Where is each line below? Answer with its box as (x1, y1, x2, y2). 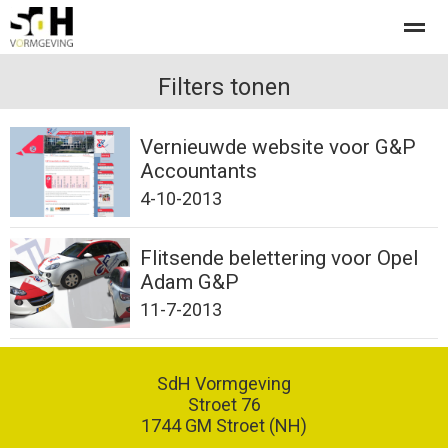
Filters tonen (157, 73, 291, 101)
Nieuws (137, 153, 176, 166)
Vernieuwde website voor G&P (140, 135, 416, 159)
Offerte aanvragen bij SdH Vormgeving (20, 73, 272, 91)
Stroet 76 (187, 394, 261, 415)
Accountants (140, 159, 257, 183)
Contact (235, 153, 276, 166)
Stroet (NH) (216, 415, 307, 436)
